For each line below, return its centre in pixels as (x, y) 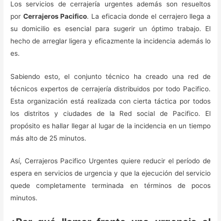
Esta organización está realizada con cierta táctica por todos (110, 101)
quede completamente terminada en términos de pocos (110, 186)
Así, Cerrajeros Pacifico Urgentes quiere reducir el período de (110, 161)
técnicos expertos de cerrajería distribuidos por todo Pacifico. (110, 89)
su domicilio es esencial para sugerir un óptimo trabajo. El (110, 28)
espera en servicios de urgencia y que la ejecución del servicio (110, 173)
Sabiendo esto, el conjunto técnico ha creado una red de (110, 76)
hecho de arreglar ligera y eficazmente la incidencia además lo (110, 41)
